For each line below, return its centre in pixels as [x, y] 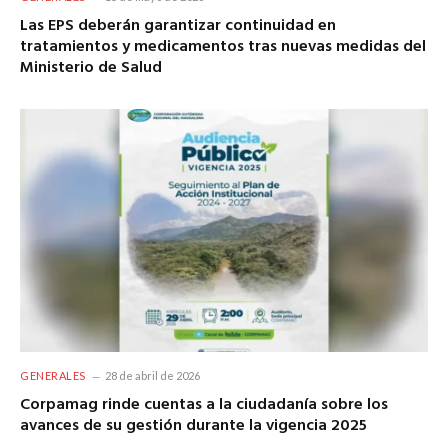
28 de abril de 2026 [152, 376]
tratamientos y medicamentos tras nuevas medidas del [223, 47]
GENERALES [53, 376]
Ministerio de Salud [91, 68]
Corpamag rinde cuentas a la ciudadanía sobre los [204, 405]
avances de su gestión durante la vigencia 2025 [193, 426]
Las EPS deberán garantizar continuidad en [178, 26]
